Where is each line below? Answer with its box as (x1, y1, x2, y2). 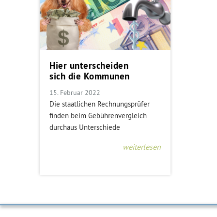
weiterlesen (123, 141, 161, 152)
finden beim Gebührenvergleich (49, 110, 147, 120)
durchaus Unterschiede (49, 122, 120, 132)
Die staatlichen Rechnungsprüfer (49, 99, 150, 108)
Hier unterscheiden (49, 59, 128, 72)
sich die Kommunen (49, 70, 130, 82)
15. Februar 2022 (49, 88, 100, 97)
